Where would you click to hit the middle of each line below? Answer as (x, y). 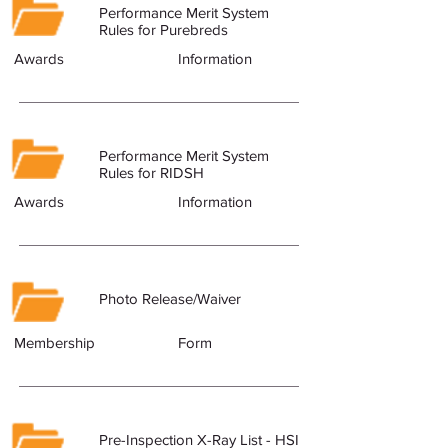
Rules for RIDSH (151, 172)
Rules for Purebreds (163, 29)
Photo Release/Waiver (170, 298)
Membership (54, 342)
